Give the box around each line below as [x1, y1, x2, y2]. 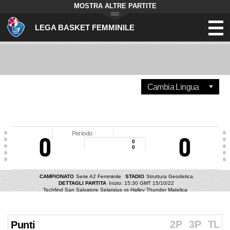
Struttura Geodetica [146, 174, 194, 179]
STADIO [125, 174, 146, 179]
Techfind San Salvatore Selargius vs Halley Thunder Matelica [43, 187, 187, 193]
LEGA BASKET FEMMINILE [35, 23, 135, 32]
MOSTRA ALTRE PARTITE [73, 2, 157, 10]
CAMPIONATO [39, 174, 74, 179]
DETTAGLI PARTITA [59, 180, 107, 186]
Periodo [71, 130, 92, 137]
